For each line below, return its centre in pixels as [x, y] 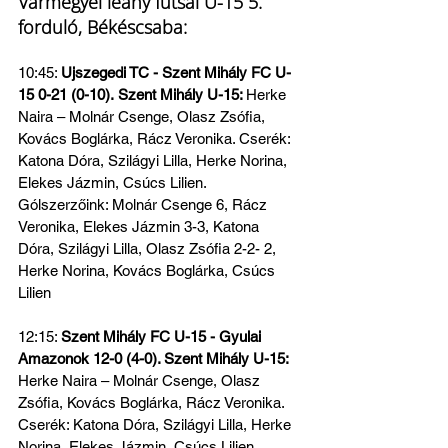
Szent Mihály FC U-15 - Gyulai [163, 336]
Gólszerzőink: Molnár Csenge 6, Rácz [144, 204]
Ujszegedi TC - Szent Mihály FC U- [176, 72]
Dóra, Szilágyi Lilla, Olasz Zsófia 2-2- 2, [149, 248]
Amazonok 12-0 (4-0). [91, 358]
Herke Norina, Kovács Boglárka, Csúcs [148, 270]
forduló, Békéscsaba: [102, 27]
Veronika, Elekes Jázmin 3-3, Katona [140, 226]
